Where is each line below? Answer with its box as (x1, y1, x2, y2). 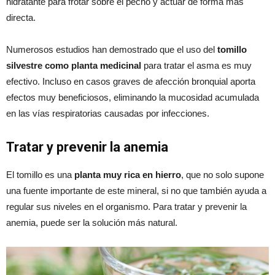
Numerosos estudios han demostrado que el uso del (6, 44, 217, 55)
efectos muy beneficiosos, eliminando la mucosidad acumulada (6, 92, 259, 103)
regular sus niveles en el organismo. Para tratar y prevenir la (6, 201, 247, 212)
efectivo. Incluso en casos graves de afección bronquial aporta (6, 76, 255, 87)
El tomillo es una (6, 169, 72, 180)
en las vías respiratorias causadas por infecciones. (6, 108, 209, 119)
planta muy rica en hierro (72, 169, 181, 180)
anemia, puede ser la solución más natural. (6, 217, 177, 228)
